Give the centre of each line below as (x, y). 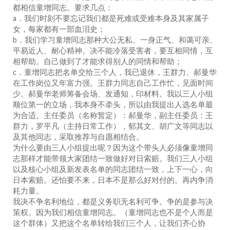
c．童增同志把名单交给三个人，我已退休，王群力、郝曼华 (115, 72)
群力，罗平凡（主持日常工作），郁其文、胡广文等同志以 (113, 126)
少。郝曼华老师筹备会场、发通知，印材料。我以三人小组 (113, 93)
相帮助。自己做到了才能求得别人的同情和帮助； (98, 61)
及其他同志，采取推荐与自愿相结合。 (78, 137)
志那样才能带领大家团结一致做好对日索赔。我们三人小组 (113, 158)
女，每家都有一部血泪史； (59, 29)
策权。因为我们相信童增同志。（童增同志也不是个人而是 (113, 212)
